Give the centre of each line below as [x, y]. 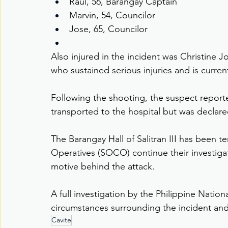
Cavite [61, 220]
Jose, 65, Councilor [108, 29]
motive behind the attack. [103, 167]
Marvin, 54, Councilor [112, 16]
